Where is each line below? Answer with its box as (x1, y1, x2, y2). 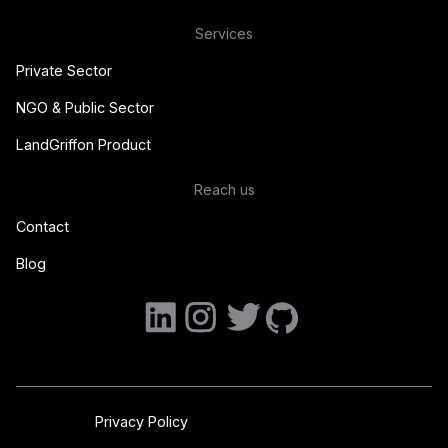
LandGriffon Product (16, 135, 151, 153)
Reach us (193, 180, 255, 198)
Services (195, 24, 253, 42)
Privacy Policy (95, 412, 188, 430)
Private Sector (16, 61, 112, 79)
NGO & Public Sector (16, 98, 154, 116)
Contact (16, 217, 69, 235)
